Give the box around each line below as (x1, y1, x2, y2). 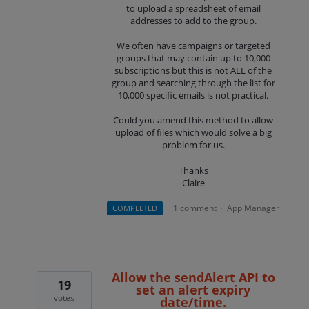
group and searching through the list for (111, 77, 275, 90)
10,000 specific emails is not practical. (118, 89, 269, 102)
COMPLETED (112, 202, 158, 213)
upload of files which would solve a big (114, 126, 272, 139)
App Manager (227, 201, 280, 214)
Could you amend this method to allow (113, 114, 274, 127)
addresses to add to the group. (130, 14, 257, 27)
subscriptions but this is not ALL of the (114, 64, 272, 77)
